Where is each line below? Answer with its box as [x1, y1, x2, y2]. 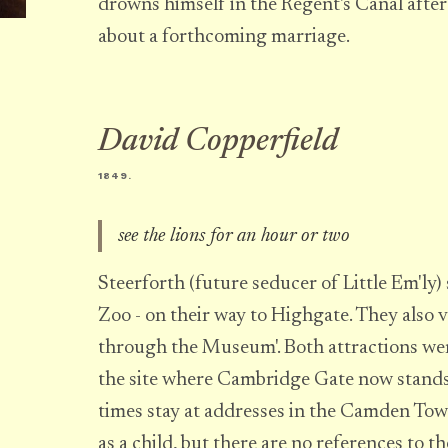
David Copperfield [98, 126, 338, 158]
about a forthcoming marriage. [98, 27, 350, 47]
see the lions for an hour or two [118, 226, 350, 246]
